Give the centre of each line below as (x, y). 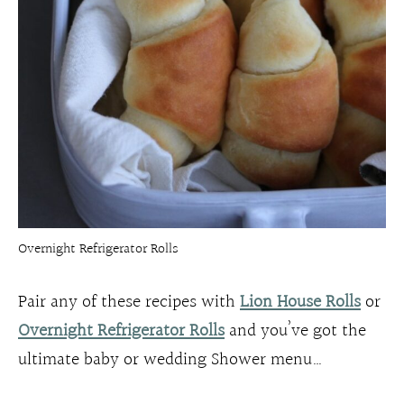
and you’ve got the (295, 331)
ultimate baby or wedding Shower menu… (170, 359)
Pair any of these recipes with (129, 302)
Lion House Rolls (300, 302)
